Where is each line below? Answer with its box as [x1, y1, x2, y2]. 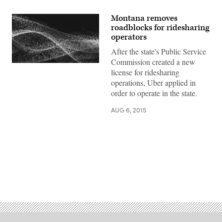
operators [111, 32, 147, 43]
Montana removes [111, 13, 177, 24]
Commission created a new [111, 56, 195, 67]
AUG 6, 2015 [111, 106, 146, 114]
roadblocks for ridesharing [111, 22, 210, 33]
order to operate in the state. [111, 88, 197, 98]
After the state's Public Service [111, 46, 206, 56]
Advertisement [110, 167, 156, 178]
